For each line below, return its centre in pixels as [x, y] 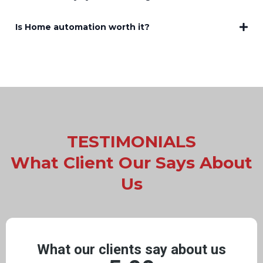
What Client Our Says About [131, 162]
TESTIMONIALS [131, 141]
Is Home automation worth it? [82, 27]
